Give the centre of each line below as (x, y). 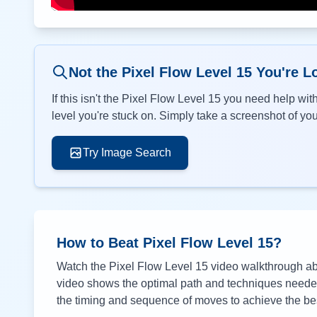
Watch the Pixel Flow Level (126, 266)
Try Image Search (127, 152)
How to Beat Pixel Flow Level (157, 243)
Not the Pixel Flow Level (152, 72)
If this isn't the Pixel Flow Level (130, 99)
